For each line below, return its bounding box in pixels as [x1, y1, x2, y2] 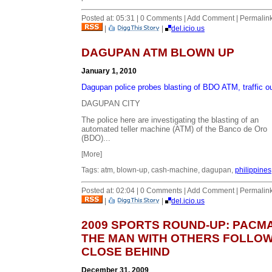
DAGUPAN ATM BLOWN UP [81, 46, 234, 59]
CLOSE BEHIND [81, 245, 170, 258]
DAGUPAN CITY [81, 98, 140, 108]
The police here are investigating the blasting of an [81, 115, 259, 124]
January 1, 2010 [81, 66, 137, 75]
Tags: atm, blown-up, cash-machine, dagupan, [81, 165, 235, 174]
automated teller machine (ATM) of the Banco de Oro [81, 124, 267, 134]
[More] [81, 149, 102, 158]
